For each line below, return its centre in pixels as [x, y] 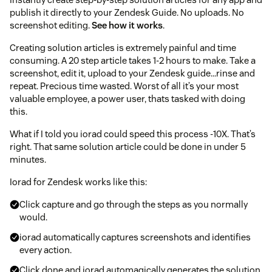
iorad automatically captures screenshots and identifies [135, 237]
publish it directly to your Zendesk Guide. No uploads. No [127, 12]
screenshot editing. [51, 25]
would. [33, 217]
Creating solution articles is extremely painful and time [123, 47]
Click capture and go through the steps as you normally [134, 204]
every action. [46, 250]
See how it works [127, 25]
